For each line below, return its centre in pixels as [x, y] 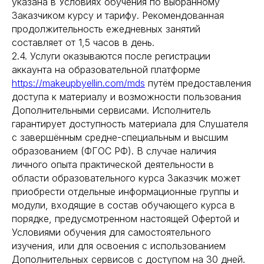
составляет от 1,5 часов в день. [83, 42]
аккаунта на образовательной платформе [106, 70]
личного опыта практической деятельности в [113, 164]
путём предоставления [198, 83]
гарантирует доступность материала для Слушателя [130, 124]
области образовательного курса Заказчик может [126, 178]
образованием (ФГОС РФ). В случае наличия [114, 151]
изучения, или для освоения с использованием [119, 246]
